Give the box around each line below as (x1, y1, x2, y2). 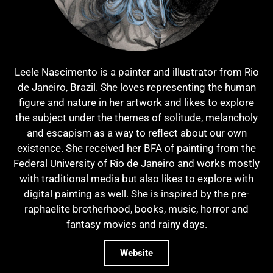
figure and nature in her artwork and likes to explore (19, 96, 254, 108)
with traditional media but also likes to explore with (19, 172, 253, 185)
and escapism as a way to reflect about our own (26, 126, 247, 139)
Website (120, 247, 153, 259)
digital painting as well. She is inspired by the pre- (24, 187, 249, 200)
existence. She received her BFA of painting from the (17, 141, 256, 154)
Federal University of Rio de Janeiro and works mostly (13, 157, 260, 169)
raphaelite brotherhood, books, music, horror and (24, 202, 249, 215)
